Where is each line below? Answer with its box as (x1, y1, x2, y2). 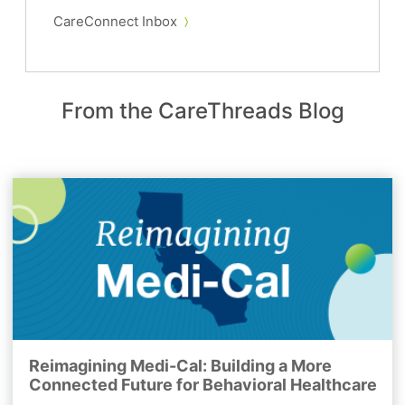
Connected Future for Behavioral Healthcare (28, 374, 377, 394)
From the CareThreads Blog (61, 98, 344, 125)
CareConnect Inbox (52, 13, 177, 31)
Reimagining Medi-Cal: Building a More (28, 355, 332, 375)
